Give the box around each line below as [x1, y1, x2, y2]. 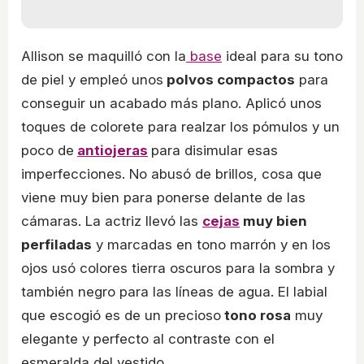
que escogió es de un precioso [21, 306, 221, 323]
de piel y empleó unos [21, 71, 163, 88]
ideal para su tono [222, 47, 343, 64]
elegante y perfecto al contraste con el [21, 330, 275, 347]
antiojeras [77, 141, 148, 158]
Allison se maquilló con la [21, 47, 186, 64]
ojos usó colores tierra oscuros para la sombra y [21, 259, 335, 276]
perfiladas [21, 236, 92, 253]
